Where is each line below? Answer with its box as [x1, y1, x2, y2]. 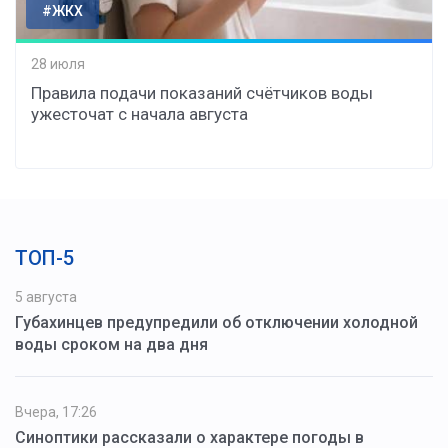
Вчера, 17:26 [15, 404, 97, 421]
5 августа [15, 289, 77, 306]
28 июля [31, 55, 85, 72]
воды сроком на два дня [15, 335, 208, 355]
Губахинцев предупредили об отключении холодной [15, 313, 418, 333]
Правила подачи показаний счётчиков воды [31, 83, 373, 104]
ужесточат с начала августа [31, 104, 248, 125]
